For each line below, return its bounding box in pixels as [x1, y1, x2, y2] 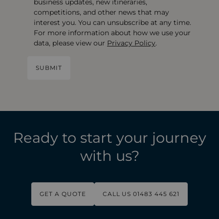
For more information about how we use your [34, 28, 191, 37]
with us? [80, 147, 139, 164]
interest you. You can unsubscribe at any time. [34, 18, 191, 27]
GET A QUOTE [40, 190, 86, 197]
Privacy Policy [107, 39, 155, 47]
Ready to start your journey [13, 129, 206, 146]
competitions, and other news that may [34, 8, 169, 17]
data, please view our [34, 39, 107, 47]
